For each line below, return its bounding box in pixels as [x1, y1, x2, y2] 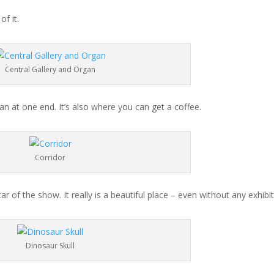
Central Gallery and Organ [5, 64, 96, 75]
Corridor [35, 152, 66, 163]
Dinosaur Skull [26, 240, 75, 251]
